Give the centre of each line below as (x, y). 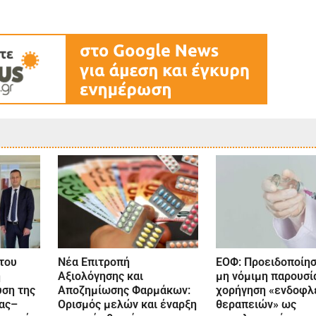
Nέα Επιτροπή (93, 262)
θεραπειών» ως (256, 304)
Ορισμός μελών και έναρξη (127, 304)
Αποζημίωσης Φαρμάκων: (124, 290)
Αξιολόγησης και (100, 276)
